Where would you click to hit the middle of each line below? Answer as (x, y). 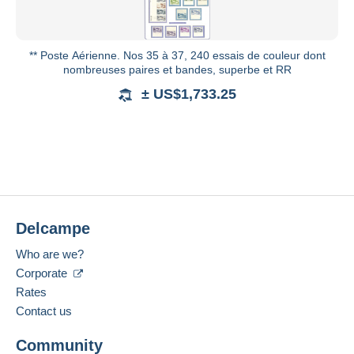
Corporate (43, 273)
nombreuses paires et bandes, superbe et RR (177, 70)
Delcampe (53, 229)
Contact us (44, 311)
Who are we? (50, 254)
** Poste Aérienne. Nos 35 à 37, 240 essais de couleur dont (177, 56)
